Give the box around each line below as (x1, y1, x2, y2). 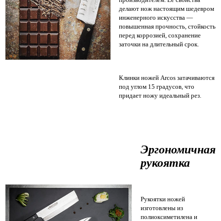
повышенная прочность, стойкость (119, 23, 216, 31)
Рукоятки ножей (141, 195, 185, 203)
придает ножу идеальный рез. (119, 92, 201, 100)
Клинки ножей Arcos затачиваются (119, 74, 215, 82)
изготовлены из (141, 204, 183, 212)
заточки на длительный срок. (119, 40, 199, 48)
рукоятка (141, 156, 190, 170)
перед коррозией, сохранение (119, 32, 201, 39)
